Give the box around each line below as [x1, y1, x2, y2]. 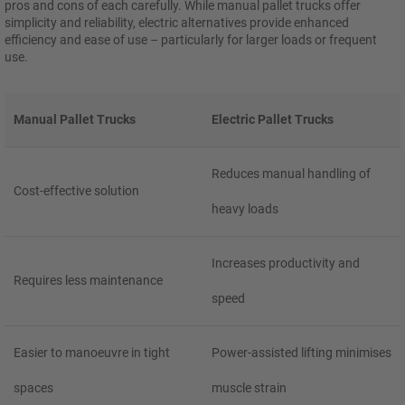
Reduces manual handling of [212, 165, 371, 181]
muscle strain [212, 380, 287, 395]
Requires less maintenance [14, 273, 163, 288]
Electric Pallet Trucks [212, 111, 334, 127]
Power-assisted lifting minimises [212, 344, 391, 360]
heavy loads [212, 201, 278, 216]
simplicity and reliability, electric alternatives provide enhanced [5, 14, 349, 30]
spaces [14, 380, 53, 395]
